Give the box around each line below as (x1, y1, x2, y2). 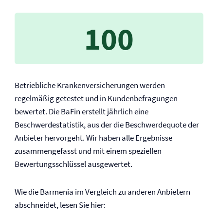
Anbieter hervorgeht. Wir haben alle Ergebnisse (15, 132, 172, 143)
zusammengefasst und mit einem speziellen (15, 145, 162, 156)
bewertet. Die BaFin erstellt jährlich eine (15, 106, 148, 117)
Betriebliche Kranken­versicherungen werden (15, 80, 165, 91)
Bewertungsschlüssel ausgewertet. (15, 159, 132, 169)
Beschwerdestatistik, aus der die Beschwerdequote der (15, 119, 199, 130)
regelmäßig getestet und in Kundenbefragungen (15, 93, 178, 104)
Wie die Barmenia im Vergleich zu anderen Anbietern (15, 186, 190, 197)
